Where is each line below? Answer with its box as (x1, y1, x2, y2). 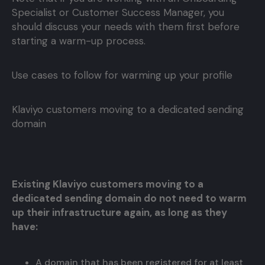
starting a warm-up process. (12, 34, 146, 48)
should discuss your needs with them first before (12, 20, 240, 34)
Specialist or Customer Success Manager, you (12, 6, 224, 20)
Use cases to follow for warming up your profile (12, 69, 232, 82)
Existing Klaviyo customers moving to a (12, 177, 203, 191)
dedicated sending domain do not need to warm (12, 192, 247, 205)
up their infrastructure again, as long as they (12, 206, 227, 219)
